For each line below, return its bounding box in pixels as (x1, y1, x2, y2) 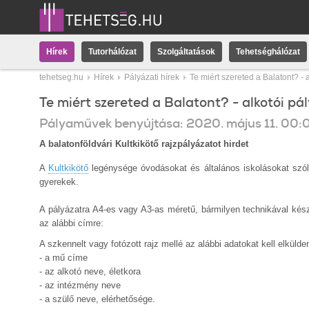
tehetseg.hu (39, 72, 83, 82)
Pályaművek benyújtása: (39, 115, 183, 132)
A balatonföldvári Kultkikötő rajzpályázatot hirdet (39, 139, 248, 149)
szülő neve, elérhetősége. (52, 294, 155, 304)
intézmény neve (57, 280, 121, 290)
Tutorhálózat (88, 47, 137, 57)
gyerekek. (39, 177, 79, 187)
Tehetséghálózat (236, 47, 300, 57)
